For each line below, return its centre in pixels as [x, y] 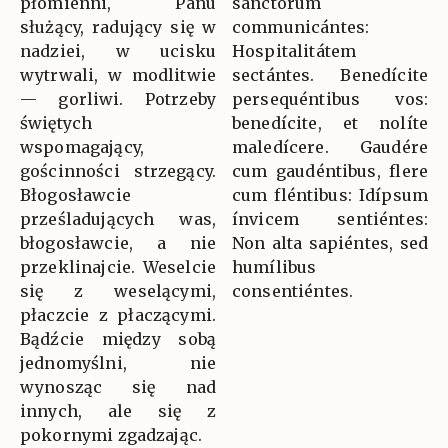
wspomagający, [82, 146]
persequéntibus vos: [330, 98]
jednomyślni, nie [118, 362]
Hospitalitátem [294, 50]
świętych [56, 122]
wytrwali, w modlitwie [118, 74]
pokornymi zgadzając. [111, 434]
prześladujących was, [118, 218]
